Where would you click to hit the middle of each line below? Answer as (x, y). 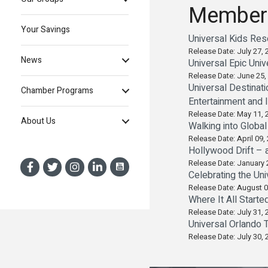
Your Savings (45, 30)
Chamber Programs (57, 91)
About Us (38, 121)
